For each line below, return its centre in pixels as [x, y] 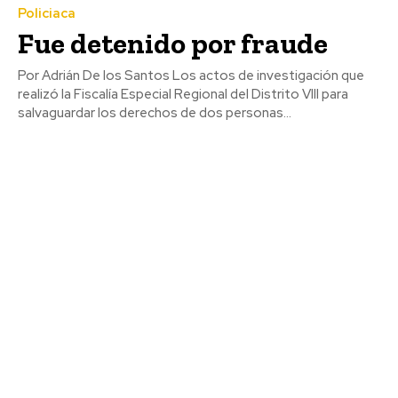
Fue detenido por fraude [173, 44]
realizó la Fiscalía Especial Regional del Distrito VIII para [183, 95]
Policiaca [47, 14]
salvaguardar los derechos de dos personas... [155, 113]
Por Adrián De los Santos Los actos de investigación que [95, 76]
